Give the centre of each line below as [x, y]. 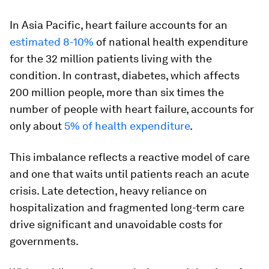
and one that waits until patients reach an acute [129, 174]
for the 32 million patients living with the [111, 59]
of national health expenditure [171, 42]
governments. [44, 241]
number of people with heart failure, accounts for [132, 109]
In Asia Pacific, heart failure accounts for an [119, 25]
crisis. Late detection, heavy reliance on [108, 191]
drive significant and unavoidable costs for [116, 224]
